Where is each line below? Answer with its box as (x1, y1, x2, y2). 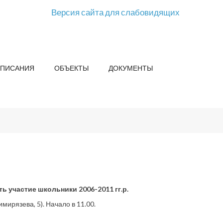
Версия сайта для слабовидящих (51, 7, 180, 17)
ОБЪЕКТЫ (54, 64, 89, 72)
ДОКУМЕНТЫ (109, 64, 153, 72)
